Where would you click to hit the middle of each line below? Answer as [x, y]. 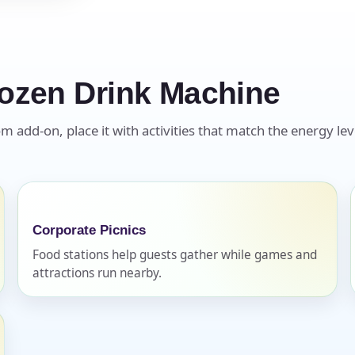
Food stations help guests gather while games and [175, 254]
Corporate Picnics [89, 229]
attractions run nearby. [97, 273]
